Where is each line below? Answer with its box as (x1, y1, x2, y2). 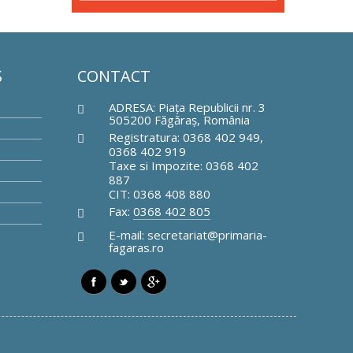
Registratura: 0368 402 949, (108, 128, 263, 145)
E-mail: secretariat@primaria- (108, 226, 267, 243)
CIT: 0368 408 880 (108, 185, 210, 202)
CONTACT (76, 65, 150, 87)
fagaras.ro (108, 239, 164, 255)
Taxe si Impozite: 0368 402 (108, 157, 258, 173)
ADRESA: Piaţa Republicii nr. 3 (108, 98, 266, 115)
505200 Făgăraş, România (108, 111, 250, 128)
